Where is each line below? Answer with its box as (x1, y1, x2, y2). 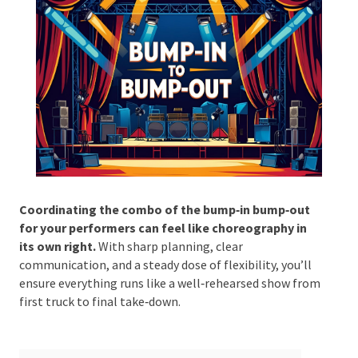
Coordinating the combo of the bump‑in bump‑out (18, 194, 309, 211)
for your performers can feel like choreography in (18, 213, 306, 229)
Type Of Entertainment (80, 240, 212, 256)
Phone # (80, 69, 128, 85)
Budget (80, 325, 123, 341)
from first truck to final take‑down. (18, 286, 210, 303)
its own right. (18, 231, 95, 248)
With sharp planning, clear (94, 231, 242, 248)
